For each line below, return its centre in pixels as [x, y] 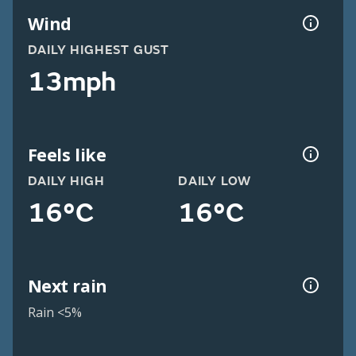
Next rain [67, 285]
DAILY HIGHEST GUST [98, 50]
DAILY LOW [215, 182]
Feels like [67, 154]
